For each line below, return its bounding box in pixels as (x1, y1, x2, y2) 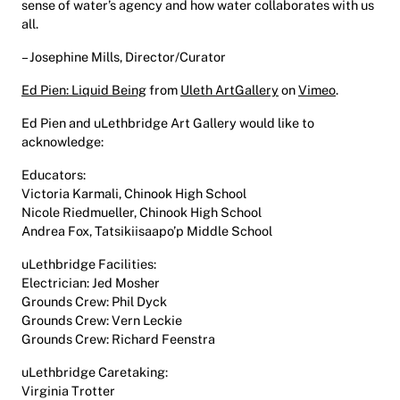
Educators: (21, 167, 86, 183)
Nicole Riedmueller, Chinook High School (21, 204, 262, 221)
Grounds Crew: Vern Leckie (21, 312, 182, 329)
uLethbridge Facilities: (21, 256, 156, 272)
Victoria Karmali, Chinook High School (21, 186, 246, 202)
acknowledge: (21, 134, 104, 150)
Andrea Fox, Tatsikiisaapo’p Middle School (21, 223, 272, 239)
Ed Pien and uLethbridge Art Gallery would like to (21, 115, 314, 131)
